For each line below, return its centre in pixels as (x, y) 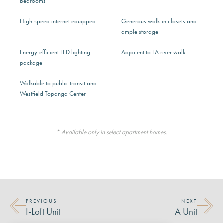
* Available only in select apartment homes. (111, 132)
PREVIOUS (42, 200)
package (31, 62)
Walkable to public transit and (58, 83)
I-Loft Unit (43, 211)
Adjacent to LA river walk (153, 52)
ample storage (140, 31)
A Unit (186, 211)
